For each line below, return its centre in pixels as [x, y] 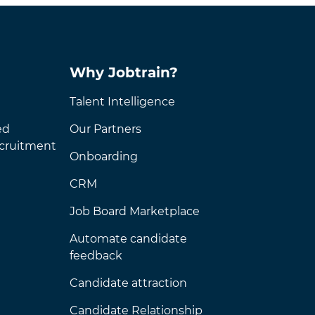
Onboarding [103, 156]
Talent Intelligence [122, 102]
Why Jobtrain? [123, 72]
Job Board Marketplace [134, 211]
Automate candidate [128, 239]
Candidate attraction [128, 283]
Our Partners [105, 129]
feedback [96, 256]
